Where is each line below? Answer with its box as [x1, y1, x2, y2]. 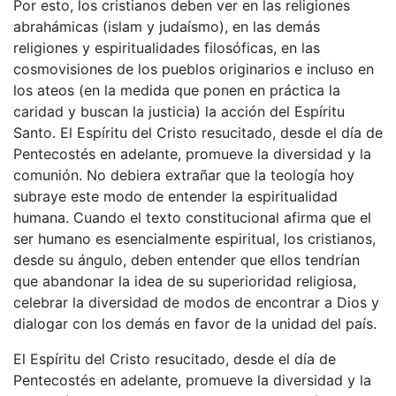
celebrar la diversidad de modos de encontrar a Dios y [13, 293, 379, 311]
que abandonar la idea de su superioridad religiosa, [13, 271, 356, 290]
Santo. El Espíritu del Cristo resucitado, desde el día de [13, 123, 383, 141]
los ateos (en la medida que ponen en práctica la [13, 80, 340, 99]
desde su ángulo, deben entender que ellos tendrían [13, 250, 360, 269]
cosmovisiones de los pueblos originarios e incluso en [13, 59, 374, 78]
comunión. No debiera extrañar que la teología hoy [13, 165, 354, 184]
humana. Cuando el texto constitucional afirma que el [13, 208, 371, 226]
